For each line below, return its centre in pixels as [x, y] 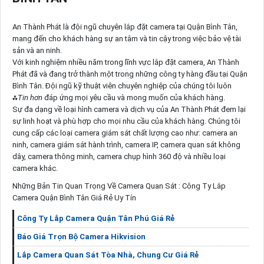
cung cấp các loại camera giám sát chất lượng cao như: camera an [125, 133]
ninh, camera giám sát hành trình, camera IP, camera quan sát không [126, 144]
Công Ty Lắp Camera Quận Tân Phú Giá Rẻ [95, 218]
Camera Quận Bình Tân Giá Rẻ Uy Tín [74, 197]
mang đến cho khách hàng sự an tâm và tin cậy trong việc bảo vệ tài [126, 38]
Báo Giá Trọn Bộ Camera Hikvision [81, 236]
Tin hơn [30, 97]
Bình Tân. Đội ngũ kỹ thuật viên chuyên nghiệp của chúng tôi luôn [122, 85]
